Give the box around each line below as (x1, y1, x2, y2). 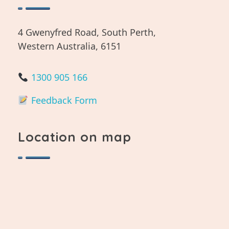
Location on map (18, 129, 131, 145)
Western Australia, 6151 (18, 40, 121, 53)
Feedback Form (28, 94, 97, 107)
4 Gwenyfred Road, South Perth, (18, 26, 156, 39)
